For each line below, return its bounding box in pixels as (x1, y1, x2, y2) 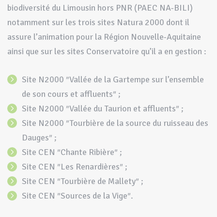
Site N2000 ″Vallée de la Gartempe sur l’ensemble (22, 74, 204, 85)
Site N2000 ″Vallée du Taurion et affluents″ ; (22, 103, 184, 114)
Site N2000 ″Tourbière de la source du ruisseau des (22, 117, 208, 128)
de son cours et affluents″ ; (22, 88, 121, 99)
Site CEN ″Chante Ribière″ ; (22, 146, 122, 157)
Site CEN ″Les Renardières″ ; (22, 161, 127, 172)
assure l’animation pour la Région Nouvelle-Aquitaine (7, 31, 201, 42)
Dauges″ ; (22, 132, 57, 143)
